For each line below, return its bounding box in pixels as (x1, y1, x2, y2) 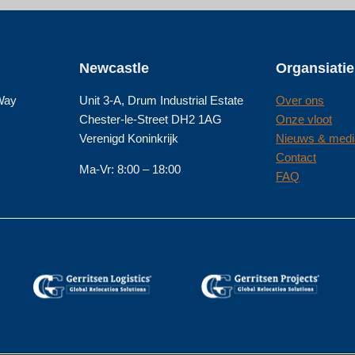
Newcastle (78, 60, 149, 77)
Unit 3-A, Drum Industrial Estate (78, 94, 243, 108)
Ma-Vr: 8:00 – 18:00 (78, 162, 181, 177)
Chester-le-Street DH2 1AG (78, 113, 222, 127)
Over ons (276, 94, 325, 108)
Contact (276, 151, 317, 165)
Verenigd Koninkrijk (78, 132, 178, 146)
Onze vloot (276, 113, 333, 127)
